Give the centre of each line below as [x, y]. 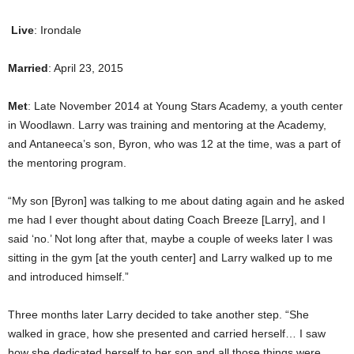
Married [28, 68]
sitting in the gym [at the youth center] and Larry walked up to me [170, 257]
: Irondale [58, 30]
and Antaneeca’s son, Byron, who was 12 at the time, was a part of [174, 143]
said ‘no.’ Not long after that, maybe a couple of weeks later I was [170, 238]
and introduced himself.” [68, 276]
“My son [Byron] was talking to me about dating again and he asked [176, 200]
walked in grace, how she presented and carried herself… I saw [167, 333]
